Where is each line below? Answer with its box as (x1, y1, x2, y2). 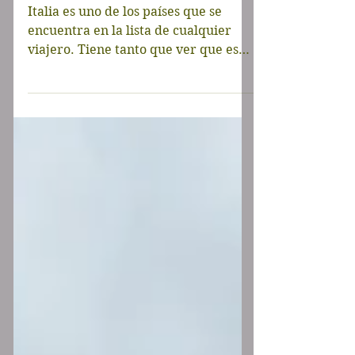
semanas (28, 6, 119, 30)
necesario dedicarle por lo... (28, 99, 198, 114)
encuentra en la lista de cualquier (28, 61, 231, 76)
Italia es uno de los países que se (28, 42, 222, 57)
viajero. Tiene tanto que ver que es (28, 80, 239, 95)
